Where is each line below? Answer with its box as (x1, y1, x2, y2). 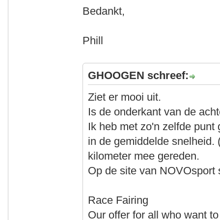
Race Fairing (88, 194, 149, 207)
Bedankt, (82, 5, 125, 18)
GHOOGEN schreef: (88, 69, 189, 82)
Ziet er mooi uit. (88, 91, 162, 104)
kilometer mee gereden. (88, 150, 200, 163)
